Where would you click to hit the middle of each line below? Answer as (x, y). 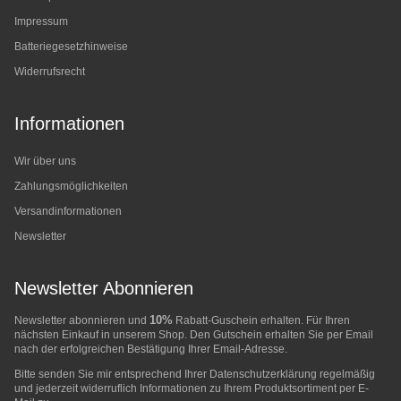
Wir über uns (45, 161)
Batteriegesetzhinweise (71, 47)
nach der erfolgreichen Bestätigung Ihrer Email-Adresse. (151, 349)
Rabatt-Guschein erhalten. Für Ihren (261, 320)
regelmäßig (346, 374)
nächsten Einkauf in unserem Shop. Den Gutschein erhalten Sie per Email (194, 335)
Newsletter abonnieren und (82, 320)
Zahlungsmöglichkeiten (71, 186)
